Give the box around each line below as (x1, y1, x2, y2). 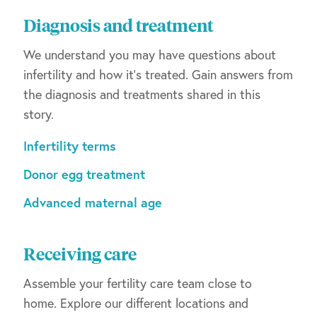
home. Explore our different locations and (23, 294, 248, 311)
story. (23, 105, 54, 122)
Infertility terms (23, 137, 116, 155)
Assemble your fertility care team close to (23, 274, 252, 292)
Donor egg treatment (23, 166, 145, 183)
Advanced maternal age (23, 194, 162, 212)
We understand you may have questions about (23, 45, 276, 63)
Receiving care (23, 244, 137, 265)
